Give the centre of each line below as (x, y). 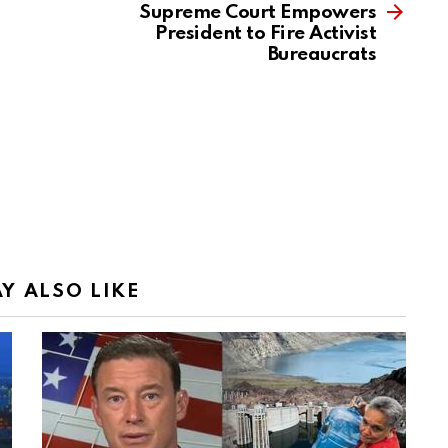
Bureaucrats (321, 55)
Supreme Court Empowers (257, 13)
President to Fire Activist (265, 34)
